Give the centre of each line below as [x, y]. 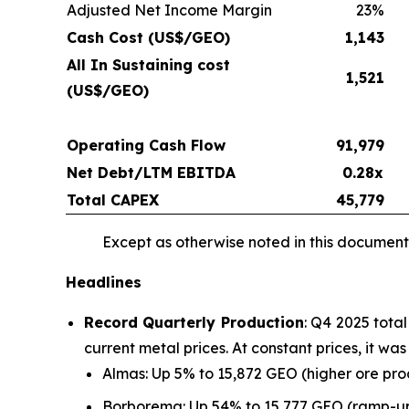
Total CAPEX [113, 199]
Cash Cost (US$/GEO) [148, 37]
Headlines [104, 282]
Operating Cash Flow [146, 145]
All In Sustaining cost [148, 64]
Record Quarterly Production [194, 322]
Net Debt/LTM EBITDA [151, 172]
